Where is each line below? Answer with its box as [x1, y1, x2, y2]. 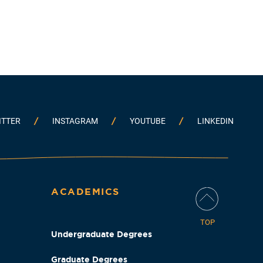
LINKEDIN [197, 116, 234, 126]
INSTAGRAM [52, 116, 98, 126]
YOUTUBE [130, 116, 166, 126]
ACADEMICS [51, 186, 120, 197]
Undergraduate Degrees [51, 230, 152, 240]
